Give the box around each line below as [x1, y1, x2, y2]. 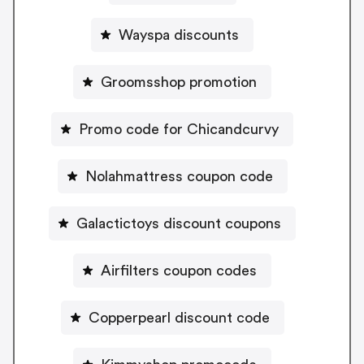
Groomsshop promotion [101, 75, 257, 90]
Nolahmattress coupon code [84, 169, 273, 184]
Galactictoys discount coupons [76, 216, 281, 232]
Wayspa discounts [119, 28, 239, 43]
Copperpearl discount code [88, 310, 270, 326]
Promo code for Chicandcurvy [79, 122, 279, 137]
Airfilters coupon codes [101, 263, 257, 279]
